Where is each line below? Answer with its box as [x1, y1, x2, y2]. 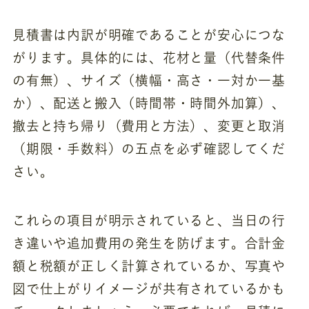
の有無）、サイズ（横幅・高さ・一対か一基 [12, 74, 286, 88]
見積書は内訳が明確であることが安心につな [12, 28, 286, 42]
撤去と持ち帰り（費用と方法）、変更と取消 [12, 119, 286, 133]
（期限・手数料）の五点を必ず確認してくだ [12, 142, 286, 156]
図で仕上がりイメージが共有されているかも [12, 281, 286, 295]
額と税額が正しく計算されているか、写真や [12, 259, 286, 272]
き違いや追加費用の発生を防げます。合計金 [12, 236, 286, 250]
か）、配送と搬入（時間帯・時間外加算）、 [12, 97, 286, 110]
